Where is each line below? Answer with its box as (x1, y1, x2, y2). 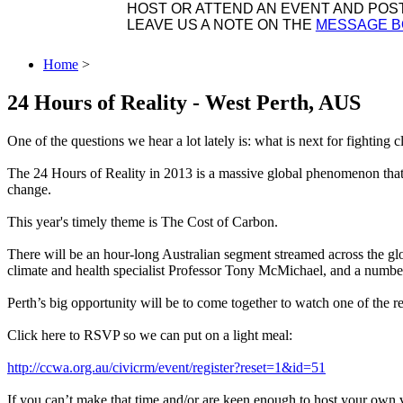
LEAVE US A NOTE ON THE (126, 16, 316, 32)
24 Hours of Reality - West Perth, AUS (7, 90, 361, 114)
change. (7, 181, 55, 197)
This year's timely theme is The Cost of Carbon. (7, 213, 278, 229)
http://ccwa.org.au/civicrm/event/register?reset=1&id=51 (7, 359, 326, 375)
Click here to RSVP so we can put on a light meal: (7, 327, 292, 343)
